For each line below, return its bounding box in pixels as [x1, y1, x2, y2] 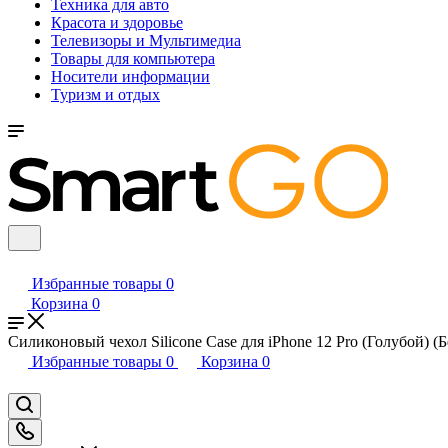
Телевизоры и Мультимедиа [51, 32, 241, 49]
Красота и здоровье [51, 14, 183, 31]
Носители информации [51, 68, 210, 85]
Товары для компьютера [51, 50, 215, 67]
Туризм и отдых [51, 86, 160, 103]
